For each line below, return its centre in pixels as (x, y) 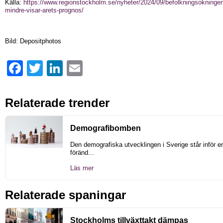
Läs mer (82, 168)
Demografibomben (106, 128)
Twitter (52, 68)
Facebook (37, 68)
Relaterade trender (57, 103)
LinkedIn (75, 68)
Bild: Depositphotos (33, 41)
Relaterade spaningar (65, 195)
